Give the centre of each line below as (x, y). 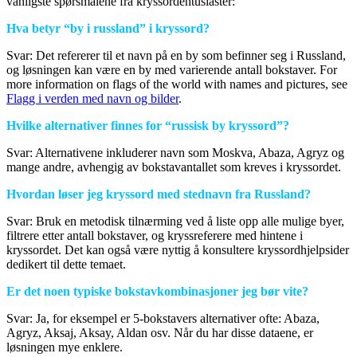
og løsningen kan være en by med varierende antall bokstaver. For (172, 70)
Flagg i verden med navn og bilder (92, 99)
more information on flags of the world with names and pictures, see (177, 84)
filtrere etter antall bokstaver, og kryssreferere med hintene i (155, 236)
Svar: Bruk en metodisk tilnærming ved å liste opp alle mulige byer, (175, 222)
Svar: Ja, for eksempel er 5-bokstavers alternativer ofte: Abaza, (163, 319)
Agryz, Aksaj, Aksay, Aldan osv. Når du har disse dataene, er (160, 333)
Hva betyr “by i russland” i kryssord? (108, 29)
